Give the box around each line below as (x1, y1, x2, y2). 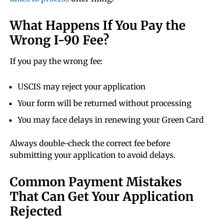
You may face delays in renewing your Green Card (18, 115, 204, 125)
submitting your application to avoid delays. (10, 150, 175, 160)
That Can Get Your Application (10, 189, 194, 205)
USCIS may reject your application (18, 82, 146, 92)
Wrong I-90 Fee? (10, 32, 109, 48)
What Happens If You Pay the (10, 18, 186, 34)
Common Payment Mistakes (10, 174, 182, 190)
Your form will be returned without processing (18, 98, 192, 109)
